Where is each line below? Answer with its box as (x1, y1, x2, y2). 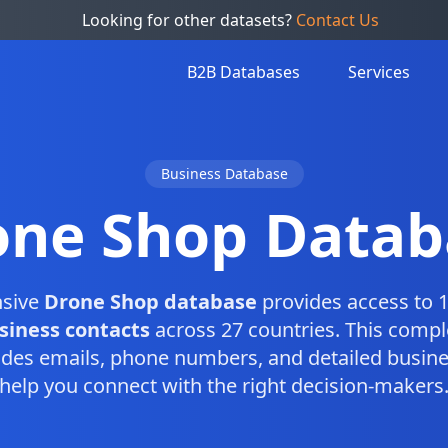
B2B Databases (187, 61, 300, 83)
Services (348, 61, 410, 83)
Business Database (160, 164, 288, 183)
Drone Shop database (43, 288, 257, 315)
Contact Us (295, 9, 379, 31)
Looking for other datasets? (81, 9, 296, 31)
